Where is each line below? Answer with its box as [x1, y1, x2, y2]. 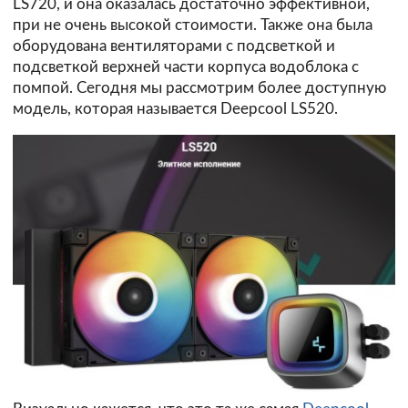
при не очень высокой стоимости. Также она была [13, 17, 372, 34]
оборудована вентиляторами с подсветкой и [13, 38, 335, 55]
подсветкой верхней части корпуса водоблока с [13, 59, 359, 76]
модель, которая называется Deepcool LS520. [13, 101, 338, 117]
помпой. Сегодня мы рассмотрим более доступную [13, 80, 386, 97]
